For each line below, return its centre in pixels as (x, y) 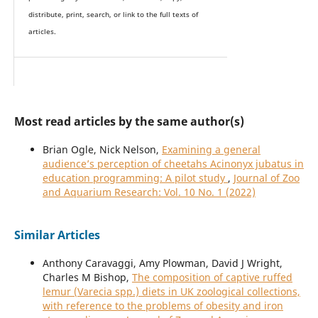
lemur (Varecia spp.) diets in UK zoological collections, (171, 292)
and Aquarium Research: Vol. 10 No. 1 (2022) (149, 192)
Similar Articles (57, 235)
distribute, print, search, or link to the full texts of (113, 15)
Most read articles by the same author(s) (129, 122)
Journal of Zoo (266, 178)
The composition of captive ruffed (212, 278)
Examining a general (211, 150)
